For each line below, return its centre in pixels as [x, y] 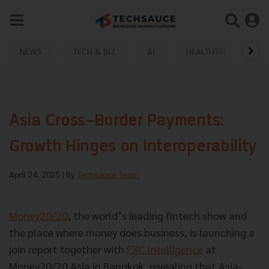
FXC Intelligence [165, 249]
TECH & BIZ [94, 51]
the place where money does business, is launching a [132, 232]
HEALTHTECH [210, 51]
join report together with [68, 249]
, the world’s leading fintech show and [157, 215]
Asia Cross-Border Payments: [116, 122]
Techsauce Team [108, 174]
